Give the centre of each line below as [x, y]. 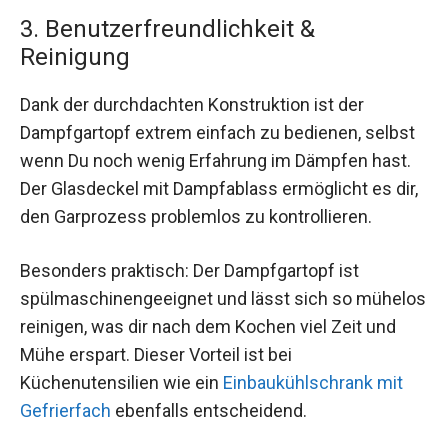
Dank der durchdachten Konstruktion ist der [192, 105]
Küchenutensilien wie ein [121, 382]
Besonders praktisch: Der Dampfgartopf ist [189, 270]
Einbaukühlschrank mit [313, 382]
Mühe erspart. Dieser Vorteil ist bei [156, 354]
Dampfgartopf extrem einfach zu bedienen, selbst [217, 133]
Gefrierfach [65, 410]
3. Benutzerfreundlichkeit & [167, 29]
